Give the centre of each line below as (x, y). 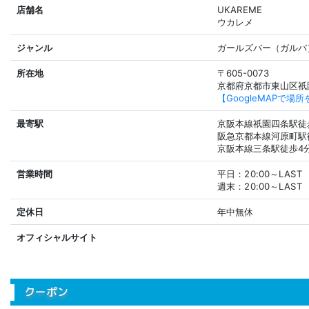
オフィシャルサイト (57, 238)
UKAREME (240, 10)
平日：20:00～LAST (260, 174)
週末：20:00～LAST (260, 187)
